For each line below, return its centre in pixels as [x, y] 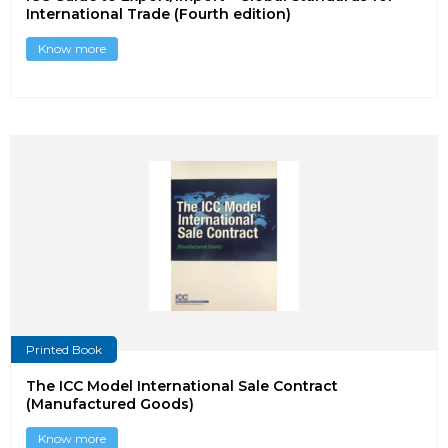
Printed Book [64, 349]
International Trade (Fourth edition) [158, 14]
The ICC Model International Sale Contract [182, 386]
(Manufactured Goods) [110, 404]
